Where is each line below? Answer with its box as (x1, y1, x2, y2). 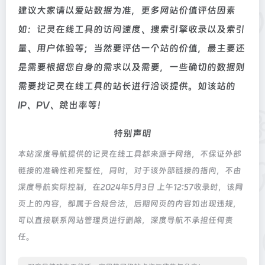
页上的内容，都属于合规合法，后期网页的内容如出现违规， (18, 199, 241, 208)
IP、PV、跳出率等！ (18, 99, 106, 111)
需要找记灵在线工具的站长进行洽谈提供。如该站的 (18, 80, 235, 92)
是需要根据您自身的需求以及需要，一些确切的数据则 (18, 62, 245, 73)
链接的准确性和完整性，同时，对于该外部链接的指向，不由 (18, 166, 241, 175)
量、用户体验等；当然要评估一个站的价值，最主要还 (18, 43, 245, 54)
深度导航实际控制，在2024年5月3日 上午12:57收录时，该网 (18, 182, 243, 192)
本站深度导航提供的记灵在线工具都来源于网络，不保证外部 (18, 149, 241, 159)
